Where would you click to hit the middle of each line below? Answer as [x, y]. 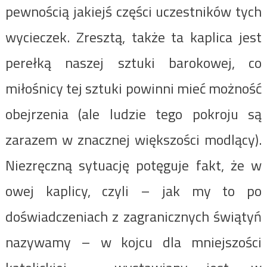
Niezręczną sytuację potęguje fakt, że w [133, 165]
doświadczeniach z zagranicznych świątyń [133, 216]
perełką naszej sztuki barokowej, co [133, 62]
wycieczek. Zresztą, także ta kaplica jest [133, 37]
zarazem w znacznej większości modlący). [133, 139]
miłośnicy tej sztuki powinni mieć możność [133, 88]
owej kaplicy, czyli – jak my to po [133, 190]
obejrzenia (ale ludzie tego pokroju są [133, 114]
